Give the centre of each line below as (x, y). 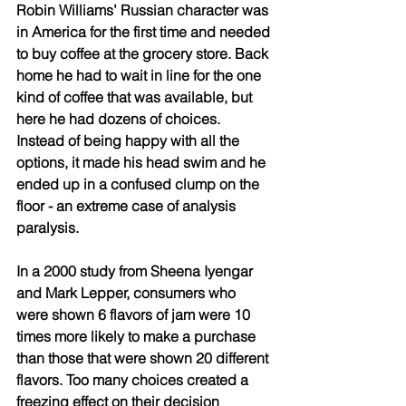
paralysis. (48, 227)
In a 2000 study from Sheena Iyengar (136, 271)
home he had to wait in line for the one (140, 75)
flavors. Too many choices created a (134, 379)
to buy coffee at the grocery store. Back (144, 53)
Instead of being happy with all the (130, 140)
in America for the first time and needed (145, 31)
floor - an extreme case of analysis (128, 205)
